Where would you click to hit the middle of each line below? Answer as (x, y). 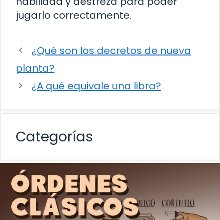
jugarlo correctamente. (74, 15)
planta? (35, 68)
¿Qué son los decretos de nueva (111, 50)
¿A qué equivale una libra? (96, 86)
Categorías (54, 137)
